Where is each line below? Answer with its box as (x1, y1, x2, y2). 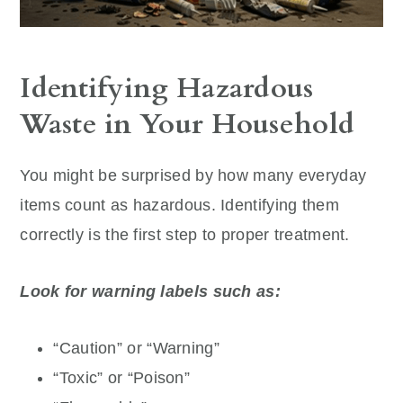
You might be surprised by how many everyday (20, 166, 367, 184)
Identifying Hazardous (20, 68, 314, 107)
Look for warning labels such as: (20, 282, 281, 300)
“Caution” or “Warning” (53, 338, 219, 357)
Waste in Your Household (20, 104, 355, 143)
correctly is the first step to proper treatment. (20, 225, 350, 244)
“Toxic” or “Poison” (53, 368, 191, 387)
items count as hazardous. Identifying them (20, 195, 339, 214)
